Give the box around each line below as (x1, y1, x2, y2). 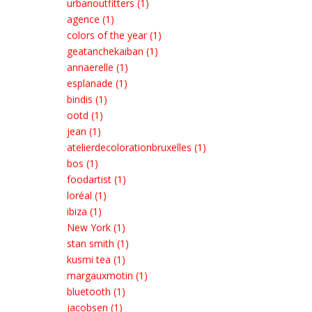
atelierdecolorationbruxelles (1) (67, 141, 206, 154)
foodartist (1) (67, 173, 126, 186)
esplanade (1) (67, 77, 127, 90)
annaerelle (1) (67, 61, 128, 74)
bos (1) (67, 157, 98, 170)
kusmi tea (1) (67, 253, 125, 266)
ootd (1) (67, 109, 103, 122)
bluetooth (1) (67, 285, 125, 298)
